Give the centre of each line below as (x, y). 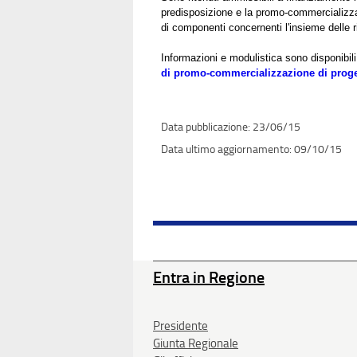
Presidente (180, 326)
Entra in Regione (209, 277)
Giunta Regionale (196, 343)
